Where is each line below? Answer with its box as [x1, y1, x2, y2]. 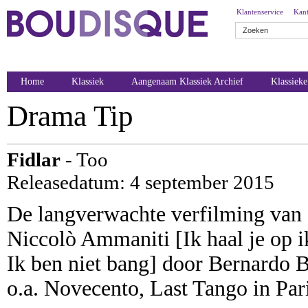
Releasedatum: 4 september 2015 [7, 171, 274, 193]
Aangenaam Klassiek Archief [131, 76, 243, 87]
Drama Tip [7, 100, 133, 132]
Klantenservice [236, 8, 283, 16]
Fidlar [7, 148, 60, 170]
